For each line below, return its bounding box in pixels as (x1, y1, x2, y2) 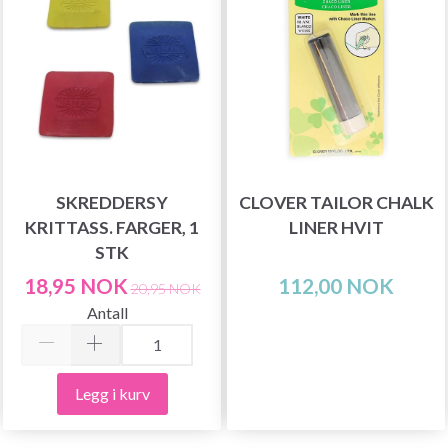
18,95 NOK (23, 273, 128, 298)
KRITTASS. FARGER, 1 (25, 217, 199, 238)
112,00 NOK (278, 273, 394, 298)
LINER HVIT (288, 217, 384, 238)
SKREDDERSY (56, 192, 168, 213)
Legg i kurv (74, 383, 150, 403)
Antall (86, 302, 128, 322)
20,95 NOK (130, 280, 201, 297)
